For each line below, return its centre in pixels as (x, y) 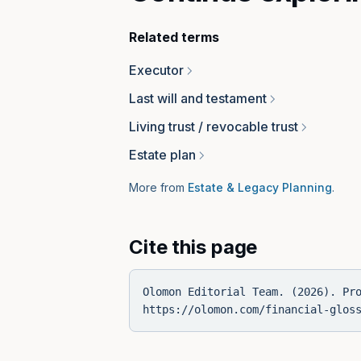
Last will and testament (198, 98)
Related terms (174, 37)
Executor (156, 70)
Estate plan (162, 155)
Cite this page (193, 247)
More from (157, 187)
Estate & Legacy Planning (260, 187)
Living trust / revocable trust (214, 127)
